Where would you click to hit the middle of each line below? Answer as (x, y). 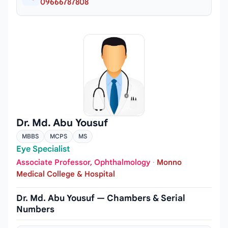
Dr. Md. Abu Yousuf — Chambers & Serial (101, 198)
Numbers (35, 209)
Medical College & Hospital (66, 174)
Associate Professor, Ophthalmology (83, 162)
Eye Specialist (43, 149)
